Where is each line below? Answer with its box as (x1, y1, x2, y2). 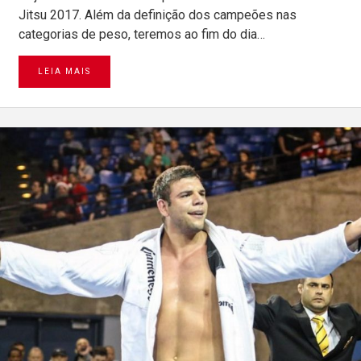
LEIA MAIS (38, 67, 91, 77)
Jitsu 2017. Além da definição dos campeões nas (19, 7, 297, 23)
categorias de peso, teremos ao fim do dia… (19, 27, 265, 43)
